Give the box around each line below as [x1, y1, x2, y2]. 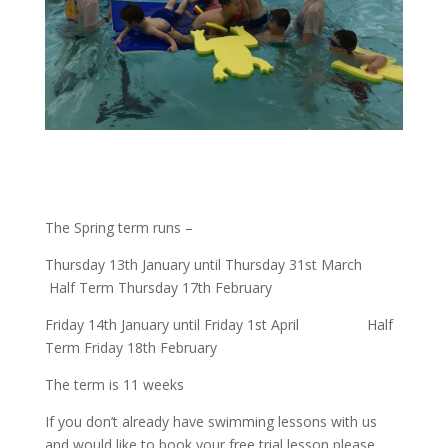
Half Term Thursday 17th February [44, 277, 272, 297]
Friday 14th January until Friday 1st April [44, 314, 367, 334]
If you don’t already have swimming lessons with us [44, 411, 377, 431]
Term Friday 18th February [44, 337, 217, 357]
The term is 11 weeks [44, 374, 184, 394]
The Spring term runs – [44, 217, 193, 237]
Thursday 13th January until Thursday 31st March [44, 254, 374, 274]
